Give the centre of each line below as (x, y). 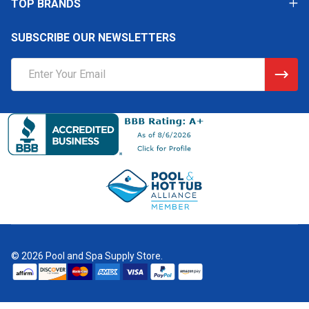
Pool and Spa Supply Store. (103, 256)
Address (32, 82)
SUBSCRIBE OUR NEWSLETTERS (93, 37)
